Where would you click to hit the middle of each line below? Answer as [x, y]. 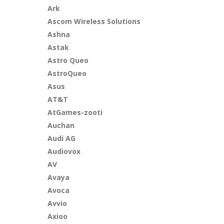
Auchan [61, 125]
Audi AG [62, 138]
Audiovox [64, 151]
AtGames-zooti [75, 112]
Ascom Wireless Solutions [94, 21]
